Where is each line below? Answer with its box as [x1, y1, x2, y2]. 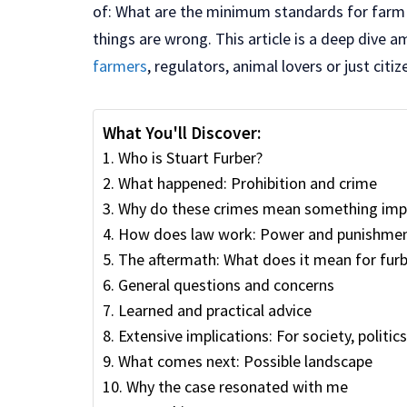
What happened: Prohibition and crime [117, 172, 377, 194]
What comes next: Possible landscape [117, 350, 372, 372]
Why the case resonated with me [125, 375, 348, 397]
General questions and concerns [117, 273, 334, 295]
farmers [93, 55, 147, 77]
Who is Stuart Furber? [117, 146, 263, 168]
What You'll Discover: [103, 121, 261, 144]
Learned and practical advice [117, 299, 312, 321]
